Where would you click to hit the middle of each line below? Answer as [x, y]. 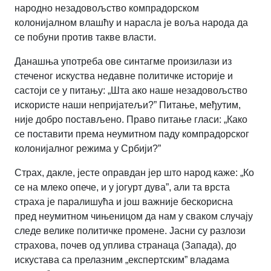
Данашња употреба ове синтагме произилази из [123, 62]
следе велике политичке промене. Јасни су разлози [130, 231]
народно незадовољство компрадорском [107, 8]
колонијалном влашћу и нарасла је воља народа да [131, 23]
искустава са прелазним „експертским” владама [122, 260]
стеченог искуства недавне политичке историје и [124, 76]
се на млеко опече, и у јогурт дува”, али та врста [122, 188]
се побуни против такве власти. [85, 38]
